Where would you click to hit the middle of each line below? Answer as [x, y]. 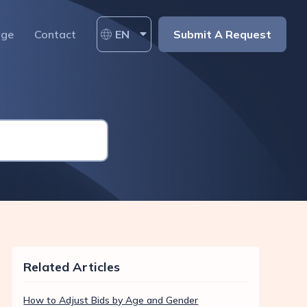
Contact [55, 34]
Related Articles [72, 267]
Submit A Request [222, 34]
